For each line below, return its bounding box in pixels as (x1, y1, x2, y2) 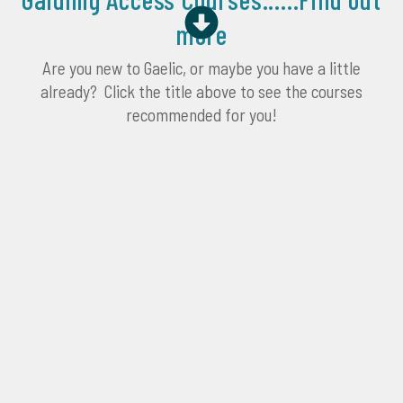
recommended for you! (126, 104, 277, 126)
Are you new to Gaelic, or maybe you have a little (42, 58, 361, 79)
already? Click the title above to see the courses (40, 81, 363, 103)
